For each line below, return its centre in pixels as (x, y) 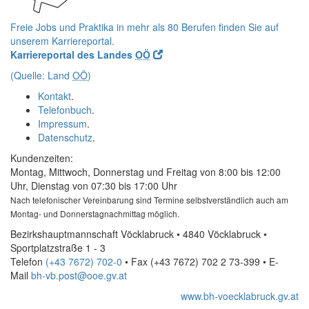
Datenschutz (65, 137)
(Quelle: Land (41, 75)
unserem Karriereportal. (62, 41)
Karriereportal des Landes (73, 54)
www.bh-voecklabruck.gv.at (240, 296)
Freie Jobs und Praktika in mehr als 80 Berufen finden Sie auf (144, 27)
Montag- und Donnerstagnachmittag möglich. (95, 213)
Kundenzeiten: (42, 158)
